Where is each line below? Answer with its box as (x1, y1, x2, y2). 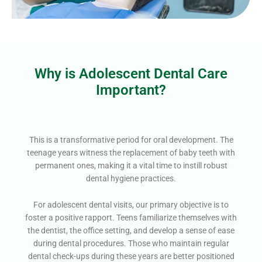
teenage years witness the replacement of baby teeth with (27, 148, 235, 158)
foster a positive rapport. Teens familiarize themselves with (25, 212, 237, 222)
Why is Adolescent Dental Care (35, 65, 227, 82)
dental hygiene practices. (86, 174, 176, 184)
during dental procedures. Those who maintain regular (33, 238, 229, 248)
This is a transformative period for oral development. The (29, 135, 233, 145)
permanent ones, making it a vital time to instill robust (35, 161, 227, 171)
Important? (96, 82, 166, 99)
